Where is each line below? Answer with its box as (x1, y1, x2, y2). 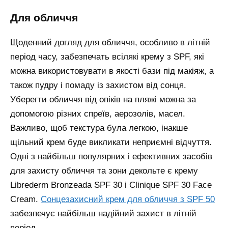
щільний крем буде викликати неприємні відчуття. (10, 137, 212, 148)
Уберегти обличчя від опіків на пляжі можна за (10, 95, 196, 105)
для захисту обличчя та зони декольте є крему (10, 166, 198, 176)
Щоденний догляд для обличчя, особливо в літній (10, 38, 210, 48)
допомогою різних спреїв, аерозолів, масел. (10, 109, 185, 119)
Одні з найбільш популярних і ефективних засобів (10, 152, 212, 162)
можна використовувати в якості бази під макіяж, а (10, 66, 214, 76)
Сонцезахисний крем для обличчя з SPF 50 (41, 194, 215, 205)
